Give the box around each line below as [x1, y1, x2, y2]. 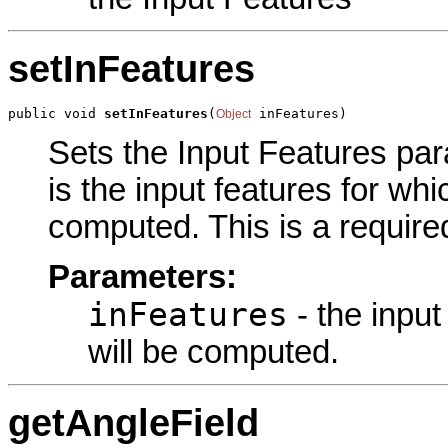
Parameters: [48, 258, 237, 295]
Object [216, 107, 251, 122]
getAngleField [8, 401, 259, 444]
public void [8, 106, 104, 122]
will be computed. [88, 333, 339, 370]
